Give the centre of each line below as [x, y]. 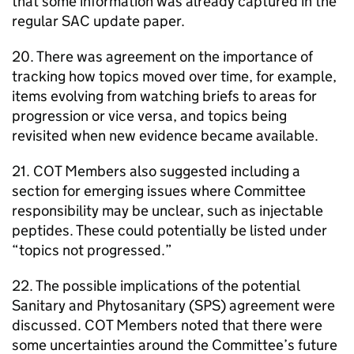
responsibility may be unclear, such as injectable [168, 210]
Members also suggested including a [181, 171]
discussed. [48, 325]
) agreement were [278, 305]
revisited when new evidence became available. [165, 135]
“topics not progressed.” [92, 250]
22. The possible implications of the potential [156, 285]
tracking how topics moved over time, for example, [174, 76]
